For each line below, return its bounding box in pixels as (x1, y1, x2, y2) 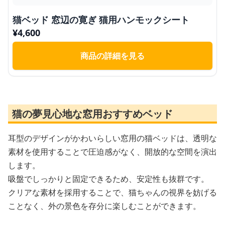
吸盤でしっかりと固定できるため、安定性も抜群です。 (8, 173, 209, 184)
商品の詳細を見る (80, 50, 145, 61)
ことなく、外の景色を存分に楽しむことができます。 (8, 200, 201, 211)
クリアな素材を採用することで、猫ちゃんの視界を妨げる (8, 186, 217, 198)
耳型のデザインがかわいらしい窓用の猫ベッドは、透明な (8, 132, 217, 144)
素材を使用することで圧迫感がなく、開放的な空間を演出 (8, 146, 217, 157)
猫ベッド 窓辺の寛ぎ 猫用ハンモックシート (13, 13, 189, 26)
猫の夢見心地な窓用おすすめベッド (12, 106, 173, 121)
